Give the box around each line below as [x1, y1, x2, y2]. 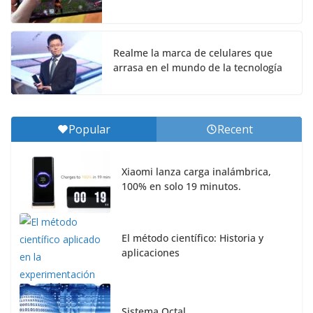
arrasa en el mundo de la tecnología [113, 60, 282, 74]
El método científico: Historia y [122, 231, 263, 245]
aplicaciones [122, 245, 180, 259]
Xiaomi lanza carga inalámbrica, [122, 164, 271, 178]
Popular [68, 121, 110, 137]
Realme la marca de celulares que [113, 45, 272, 59]
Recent [217, 121, 253, 137]
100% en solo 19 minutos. [122, 179, 241, 193]
